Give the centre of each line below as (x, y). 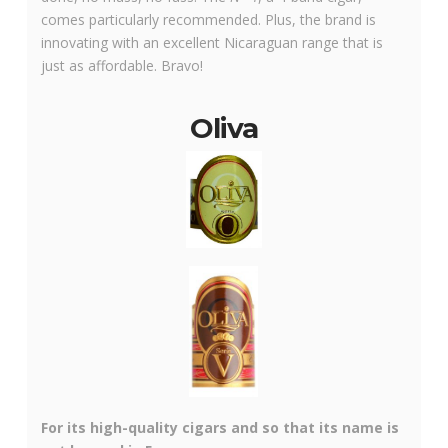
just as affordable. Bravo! (121, 66)
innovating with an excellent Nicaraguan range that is (211, 43)
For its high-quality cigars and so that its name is (219, 427)
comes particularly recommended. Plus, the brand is (208, 20)
